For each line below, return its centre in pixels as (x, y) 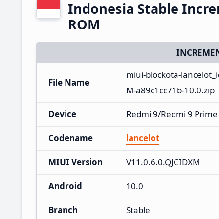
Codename (71, 138)
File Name (69, 82)
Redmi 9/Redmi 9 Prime (172, 114)
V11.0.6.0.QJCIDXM (163, 162)
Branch (63, 210)
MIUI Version (76, 162)
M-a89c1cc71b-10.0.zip (170, 90)
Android (65, 186)
